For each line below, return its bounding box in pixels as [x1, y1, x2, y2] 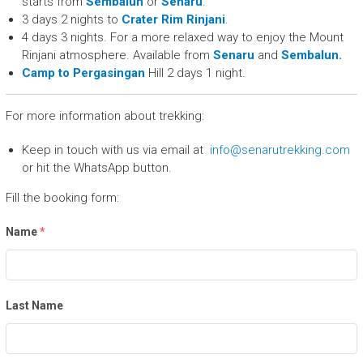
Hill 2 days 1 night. [144, 66, 246, 81]
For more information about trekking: [5, 109, 204, 124]
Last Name [5, 299, 63, 313]
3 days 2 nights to [21, 12, 122, 28]
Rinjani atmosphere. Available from [21, 48, 213, 63]
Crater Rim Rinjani [121, 12, 225, 28]
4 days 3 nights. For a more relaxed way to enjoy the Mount [21, 30, 344, 45]
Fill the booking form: [5, 190, 119, 206]
